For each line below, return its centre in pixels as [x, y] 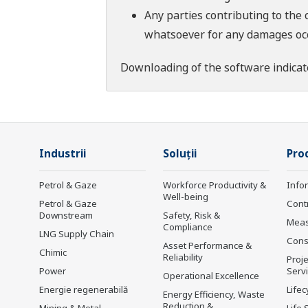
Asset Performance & [207, 246]
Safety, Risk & [191, 216]
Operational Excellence [211, 276]
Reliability [183, 257]
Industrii [63, 154]
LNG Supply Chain [77, 234]
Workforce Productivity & [214, 185]
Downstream [66, 216]
